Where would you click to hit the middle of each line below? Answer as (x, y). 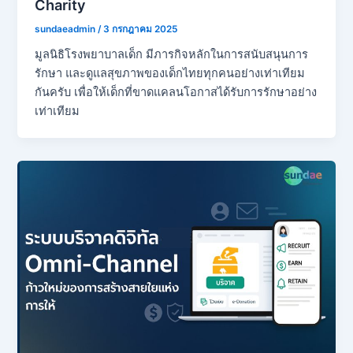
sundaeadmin (67, 29)
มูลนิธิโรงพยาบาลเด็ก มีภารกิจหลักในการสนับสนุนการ (172, 55)
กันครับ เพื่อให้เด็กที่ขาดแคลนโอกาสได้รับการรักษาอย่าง (176, 93)
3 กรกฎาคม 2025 (141, 29)
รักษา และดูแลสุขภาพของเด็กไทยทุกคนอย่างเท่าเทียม (170, 74)
